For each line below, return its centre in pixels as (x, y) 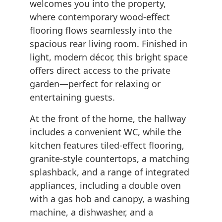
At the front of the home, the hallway (108, 119)
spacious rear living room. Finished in (109, 44)
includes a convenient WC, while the (106, 132)
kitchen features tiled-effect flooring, (107, 145)
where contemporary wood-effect (100, 17)
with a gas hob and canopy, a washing (110, 199)
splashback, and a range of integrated (110, 172)
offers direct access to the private (100, 71)
